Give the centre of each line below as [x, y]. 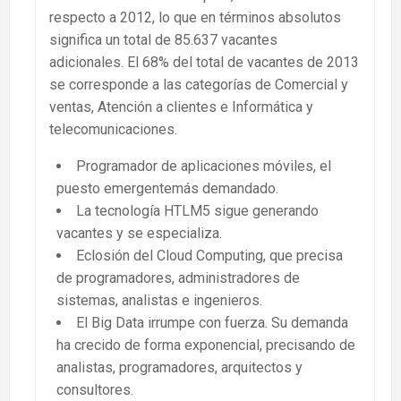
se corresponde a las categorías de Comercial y [199, 84]
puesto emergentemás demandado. [167, 188]
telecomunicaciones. [113, 129]
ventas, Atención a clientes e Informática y [181, 107]
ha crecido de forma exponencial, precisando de [206, 345]
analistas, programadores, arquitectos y [179, 367]
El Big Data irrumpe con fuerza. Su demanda [212, 322]
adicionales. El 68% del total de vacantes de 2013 [204, 62]
